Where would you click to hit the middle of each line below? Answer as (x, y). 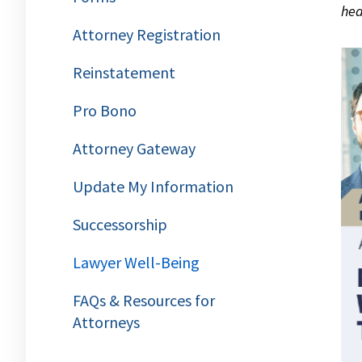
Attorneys (106, 322)
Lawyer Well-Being (136, 262)
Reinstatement (124, 72)
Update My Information (153, 186)
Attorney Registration (147, 34)
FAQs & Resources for (144, 300)
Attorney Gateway (134, 148)
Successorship (120, 224)
